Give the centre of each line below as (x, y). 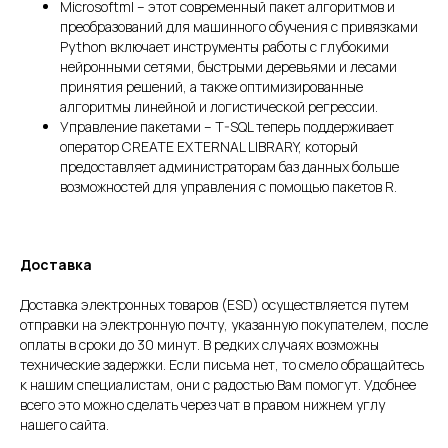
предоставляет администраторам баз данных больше (229, 167)
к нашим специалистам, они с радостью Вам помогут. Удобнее (218, 385)
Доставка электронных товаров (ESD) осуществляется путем (214, 305)
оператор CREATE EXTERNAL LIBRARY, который (209, 147)
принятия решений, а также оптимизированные (211, 87)
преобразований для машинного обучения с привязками (239, 27)
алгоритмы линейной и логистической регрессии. (219, 107)
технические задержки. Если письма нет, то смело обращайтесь (222, 365)
